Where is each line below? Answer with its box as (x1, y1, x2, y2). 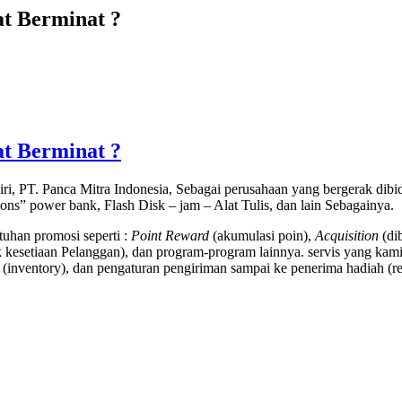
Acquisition (315, 228, 382, 244)
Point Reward (131, 228, 209, 244)
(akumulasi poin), (209, 228, 315, 244)
